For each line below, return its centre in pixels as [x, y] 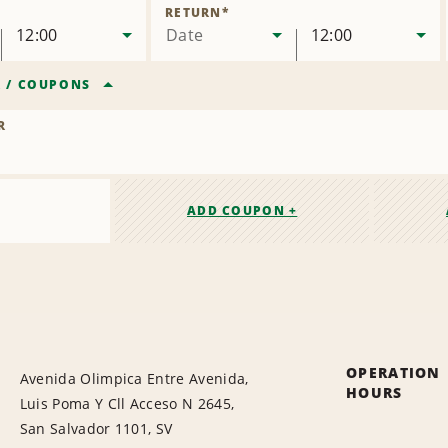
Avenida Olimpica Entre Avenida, [134, 379]
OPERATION [393, 373]
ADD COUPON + [242, 211]
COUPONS [54, 85]
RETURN [193, 13]
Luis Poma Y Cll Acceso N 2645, [127, 404]
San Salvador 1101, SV [96, 429]
